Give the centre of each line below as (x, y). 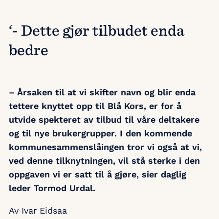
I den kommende (156, 133)
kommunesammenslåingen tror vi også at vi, (105, 147)
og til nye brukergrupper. (64, 133)
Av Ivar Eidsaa (38, 211)
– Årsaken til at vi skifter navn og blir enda (102, 92)
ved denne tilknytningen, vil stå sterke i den (104, 161)
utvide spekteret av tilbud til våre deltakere (104, 120)
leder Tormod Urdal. (52, 188)
